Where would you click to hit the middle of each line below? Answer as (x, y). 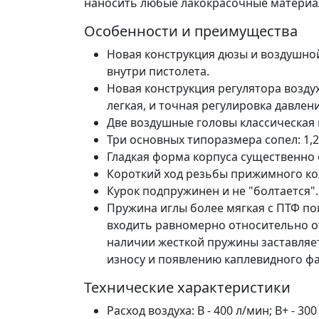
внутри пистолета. (158, 71)
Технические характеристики (187, 287)
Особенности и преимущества (191, 31)
